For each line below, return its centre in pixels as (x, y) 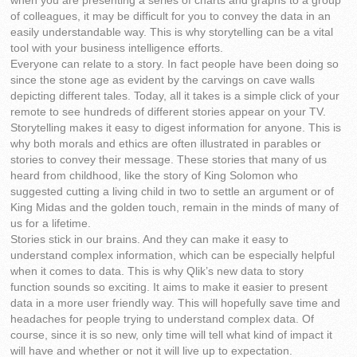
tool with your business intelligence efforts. (117, 49)
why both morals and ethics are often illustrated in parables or (166, 144)
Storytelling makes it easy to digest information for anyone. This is (176, 128)
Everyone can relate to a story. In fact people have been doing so (175, 65)
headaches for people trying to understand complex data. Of (163, 320)
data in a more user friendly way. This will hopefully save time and (176, 304)
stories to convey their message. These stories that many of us (169, 160)
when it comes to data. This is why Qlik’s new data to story (157, 272)
